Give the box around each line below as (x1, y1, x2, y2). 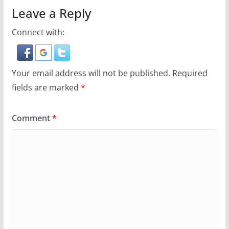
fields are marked (11, 81, 81, 93)
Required (172, 67, 208, 79)
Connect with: (11, 26, 64, 38)
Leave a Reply (11, 4, 91, 21)
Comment (11, 112, 52, 124)
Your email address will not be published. (11, 67, 170, 79)
